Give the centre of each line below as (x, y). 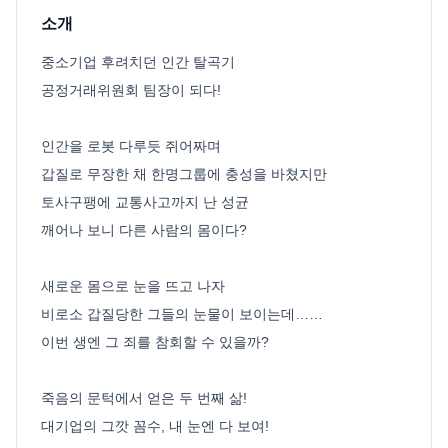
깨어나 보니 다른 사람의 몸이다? (144, 230)
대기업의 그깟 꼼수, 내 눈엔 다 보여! (155, 426)
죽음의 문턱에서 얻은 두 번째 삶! (144, 398)
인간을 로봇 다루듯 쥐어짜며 (131, 146)
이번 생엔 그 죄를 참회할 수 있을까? (155, 342)
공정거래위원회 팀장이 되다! (131, 90)
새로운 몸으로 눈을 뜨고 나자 (133, 286)
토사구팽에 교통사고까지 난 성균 (145, 202)
